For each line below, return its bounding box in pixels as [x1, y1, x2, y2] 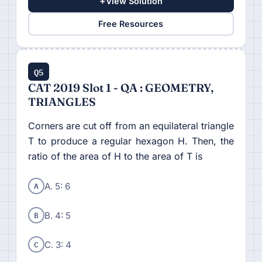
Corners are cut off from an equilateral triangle [27, 119, 235, 132]
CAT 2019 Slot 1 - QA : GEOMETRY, [27, 80, 213, 95]
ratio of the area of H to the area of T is [27, 150, 202, 162]
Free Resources [98, 19, 164, 29]
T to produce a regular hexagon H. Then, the [27, 135, 235, 147]
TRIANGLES [27, 94, 96, 109]
